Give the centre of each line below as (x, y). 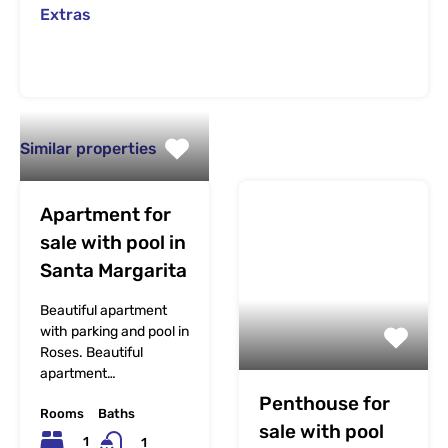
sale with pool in (113, 242)
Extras (65, 14)
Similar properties (88, 148)
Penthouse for (324, 403)
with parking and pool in (114, 331)
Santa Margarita (113, 270)
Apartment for (105, 214)
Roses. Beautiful (91, 352)
